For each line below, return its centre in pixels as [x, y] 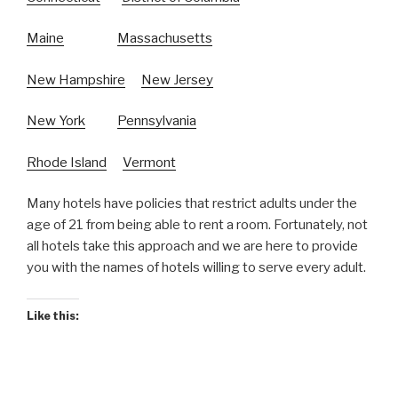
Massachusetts [165, 39]
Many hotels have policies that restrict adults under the [192, 204]
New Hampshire [76, 80]
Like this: [53, 315]
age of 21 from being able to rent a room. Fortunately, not [197, 225]
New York [56, 121]
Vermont [149, 162]
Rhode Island [67, 162]
